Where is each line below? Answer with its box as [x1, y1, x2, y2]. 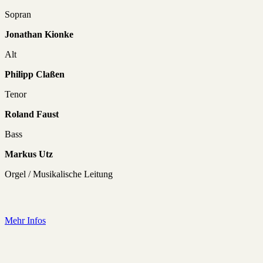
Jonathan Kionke [5, 29, 73, 39]
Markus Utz [5, 149, 53, 159]
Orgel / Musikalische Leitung [5, 168, 113, 179]
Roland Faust [5, 109, 61, 119]
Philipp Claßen [5, 69, 65, 79]
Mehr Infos [5, 215, 46, 225]
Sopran [5, 9, 31, 19]
